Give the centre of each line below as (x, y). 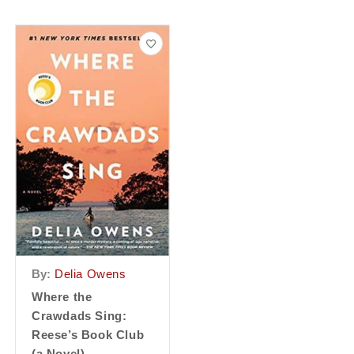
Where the (62, 298)
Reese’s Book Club (88, 335)
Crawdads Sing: (79, 316)
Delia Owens (90, 275)
